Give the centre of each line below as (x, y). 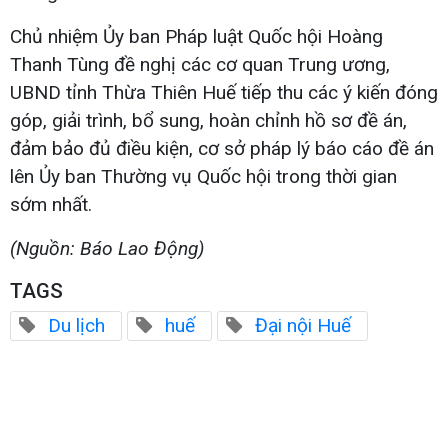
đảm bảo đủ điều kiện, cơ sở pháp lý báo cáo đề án (222, 148)
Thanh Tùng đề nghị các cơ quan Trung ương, (200, 64)
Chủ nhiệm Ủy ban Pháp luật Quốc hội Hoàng (196, 36)
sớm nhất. (51, 204)
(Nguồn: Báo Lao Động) (107, 248)
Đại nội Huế (303, 325)
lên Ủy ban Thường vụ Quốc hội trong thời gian (203, 176)
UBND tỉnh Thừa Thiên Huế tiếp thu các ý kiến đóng (224, 92)
